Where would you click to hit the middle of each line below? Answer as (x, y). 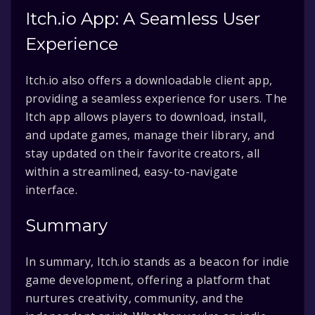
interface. (52, 190)
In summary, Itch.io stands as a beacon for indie (157, 262)
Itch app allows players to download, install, (146, 117)
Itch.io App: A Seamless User (143, 19)
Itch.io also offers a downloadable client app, (149, 80)
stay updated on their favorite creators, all (143, 153)
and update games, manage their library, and (150, 135)
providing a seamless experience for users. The (156, 98)
